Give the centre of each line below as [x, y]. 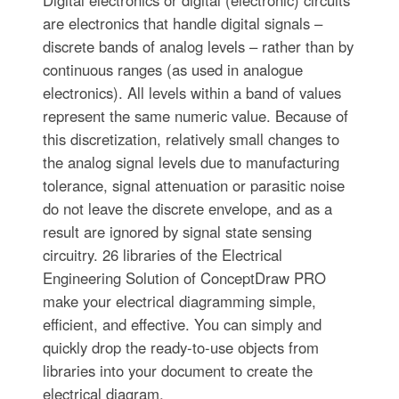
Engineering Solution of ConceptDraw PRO [184, 278]
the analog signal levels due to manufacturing [191, 163]
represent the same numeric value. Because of [195, 116]
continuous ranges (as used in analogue [172, 70]
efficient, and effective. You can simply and [182, 325]
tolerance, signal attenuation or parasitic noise [193, 186]
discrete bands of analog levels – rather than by [198, 47]
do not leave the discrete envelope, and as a [187, 209]
